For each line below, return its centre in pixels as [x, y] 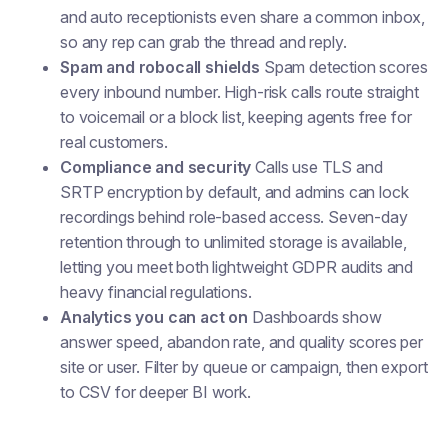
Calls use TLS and [317, 167]
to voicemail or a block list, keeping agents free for [236, 117]
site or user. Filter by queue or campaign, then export [244, 367]
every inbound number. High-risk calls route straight [239, 92]
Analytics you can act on [154, 317]
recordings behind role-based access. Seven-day [234, 217]
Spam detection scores [344, 67]
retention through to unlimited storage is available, [233, 242]
